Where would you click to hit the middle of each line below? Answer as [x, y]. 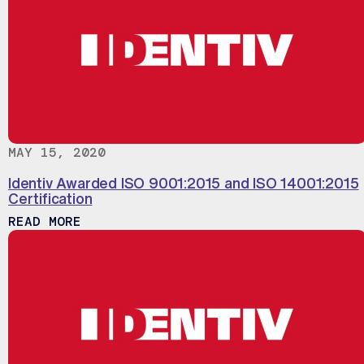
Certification [50, 199]
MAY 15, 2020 [57, 153]
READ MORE [45, 222]
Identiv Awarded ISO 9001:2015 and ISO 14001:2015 [184, 183]
